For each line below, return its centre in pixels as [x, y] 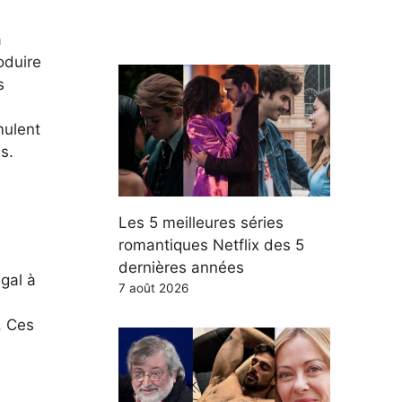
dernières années [181, 267]
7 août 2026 [153, 288]
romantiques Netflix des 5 [211, 245]
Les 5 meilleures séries [201, 223]
